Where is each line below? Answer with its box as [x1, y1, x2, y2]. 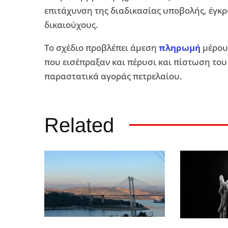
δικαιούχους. [44, 19, 98, 31]
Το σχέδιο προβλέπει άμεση [44, 42, 159, 53]
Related [44, 114, 114, 136]
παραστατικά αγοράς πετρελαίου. [44, 70, 182, 82]
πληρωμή [159, 42, 201, 53]
